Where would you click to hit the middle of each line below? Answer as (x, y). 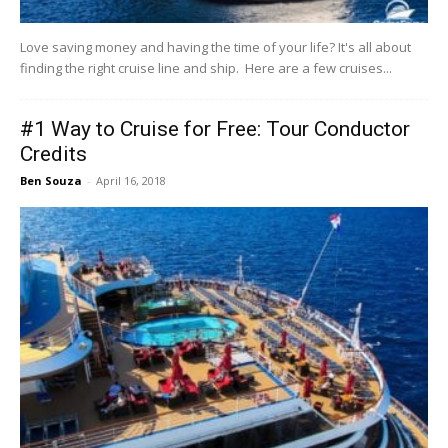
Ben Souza (51, 181)
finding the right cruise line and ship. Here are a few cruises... (206, 68)
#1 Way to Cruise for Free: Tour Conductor (215, 129)
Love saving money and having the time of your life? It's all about (215, 47)
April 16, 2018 (131, 181)
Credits (53, 154)
